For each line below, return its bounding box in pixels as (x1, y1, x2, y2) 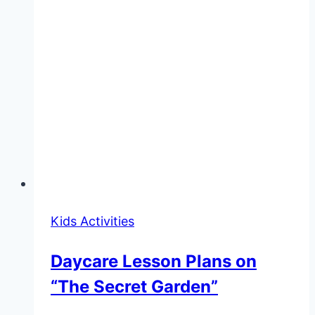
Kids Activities (51, 213, 134, 229)
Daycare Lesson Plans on (51, 250, 257, 271)
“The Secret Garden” (51, 276, 218, 297)
